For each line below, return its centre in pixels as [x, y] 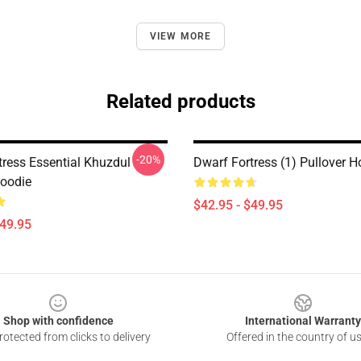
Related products [180, 102]
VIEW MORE [180, 36]
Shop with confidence [58, 321]
